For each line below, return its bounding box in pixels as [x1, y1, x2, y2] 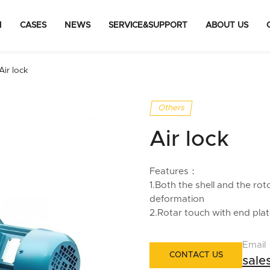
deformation [149, 194, 205, 204]
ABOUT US [205, 21, 248, 30]
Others [157, 103, 184, 112]
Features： [149, 166, 198, 176]
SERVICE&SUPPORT [108, 21, 187, 30]
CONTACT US [169, 251, 223, 260]
